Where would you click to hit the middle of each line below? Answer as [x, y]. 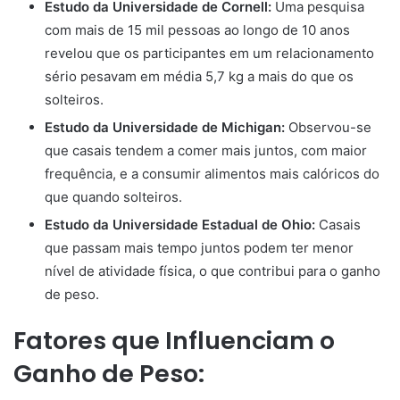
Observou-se [328, 128]
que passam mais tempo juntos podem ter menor [199, 248]
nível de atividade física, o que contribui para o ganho [212, 271]
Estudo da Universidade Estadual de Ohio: [180, 225]
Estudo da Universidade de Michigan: [165, 128]
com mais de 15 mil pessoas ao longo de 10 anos [197, 30]
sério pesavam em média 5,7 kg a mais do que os [199, 77]
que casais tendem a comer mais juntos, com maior [206, 151]
